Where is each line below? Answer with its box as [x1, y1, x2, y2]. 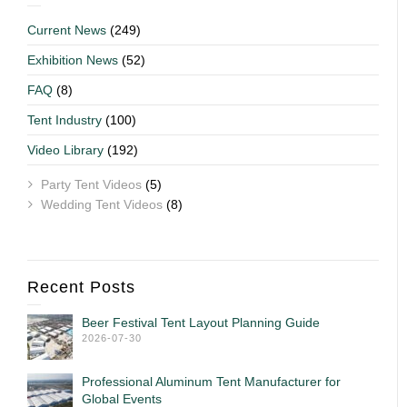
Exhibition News [27, 52, 118, 67]
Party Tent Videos [41, 176, 142, 192]
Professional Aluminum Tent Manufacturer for [82, 373, 341, 389]
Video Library [27, 142, 104, 157]
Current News [27, 22, 106, 37]
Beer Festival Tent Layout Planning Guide [82, 314, 320, 330]
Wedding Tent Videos [41, 196, 163, 212]
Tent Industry [27, 112, 102, 127]
